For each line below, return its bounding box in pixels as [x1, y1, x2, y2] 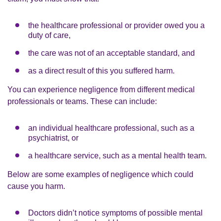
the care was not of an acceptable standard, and [28, 48, 195, 57]
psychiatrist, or [28, 133, 78, 142]
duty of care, [28, 31, 71, 39]
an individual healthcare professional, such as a [28, 123, 194, 132]
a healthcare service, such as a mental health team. [28, 151, 207, 160]
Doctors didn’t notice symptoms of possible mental [28, 208, 203, 217]
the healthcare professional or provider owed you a [28, 21, 205, 30]
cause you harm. [7, 182, 65, 190]
